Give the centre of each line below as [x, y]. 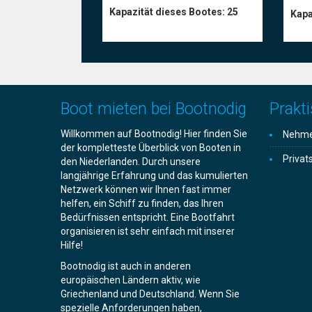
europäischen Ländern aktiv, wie [131, 280]
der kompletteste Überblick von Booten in [151, 148]
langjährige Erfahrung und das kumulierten [154, 175]
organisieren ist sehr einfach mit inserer [148, 231]
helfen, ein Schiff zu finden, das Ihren [142, 203]
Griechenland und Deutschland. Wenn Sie [150, 294]
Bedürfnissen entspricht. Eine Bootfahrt [148, 217]
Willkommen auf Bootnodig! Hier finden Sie [154, 134]
